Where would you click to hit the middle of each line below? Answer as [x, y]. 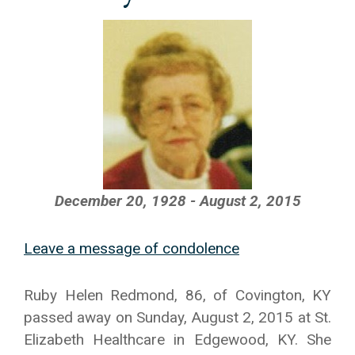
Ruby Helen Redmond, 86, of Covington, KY [177, 295]
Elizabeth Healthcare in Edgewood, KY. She [177, 340]
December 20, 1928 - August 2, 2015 [177, 201]
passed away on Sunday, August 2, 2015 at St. [177, 317]
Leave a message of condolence [132, 248]
